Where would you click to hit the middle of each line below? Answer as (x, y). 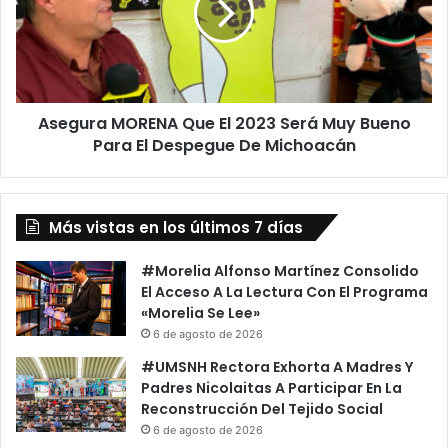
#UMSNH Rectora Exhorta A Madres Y (277, 367)
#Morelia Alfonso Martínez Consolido (280, 271)
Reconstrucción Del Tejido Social (262, 409)
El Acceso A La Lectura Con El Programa (284, 292)
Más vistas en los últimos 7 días (176, 228)
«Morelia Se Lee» (200, 313)
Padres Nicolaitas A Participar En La (271, 388)
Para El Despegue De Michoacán (224, 146)
